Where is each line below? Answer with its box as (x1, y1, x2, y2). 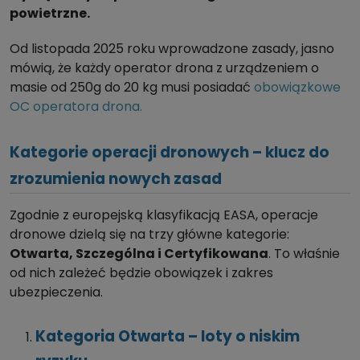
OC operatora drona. (10, 96, 149, 116)
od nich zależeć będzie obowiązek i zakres (10, 263, 273, 282)
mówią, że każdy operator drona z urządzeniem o (10, 58, 319, 77)
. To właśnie (268, 243, 340, 263)
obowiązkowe (254, 77, 341, 96)
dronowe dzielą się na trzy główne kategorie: (10, 224, 289, 243)
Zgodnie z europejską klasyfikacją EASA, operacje (10, 205, 318, 224)
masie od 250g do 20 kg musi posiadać (10, 77, 254, 96)
